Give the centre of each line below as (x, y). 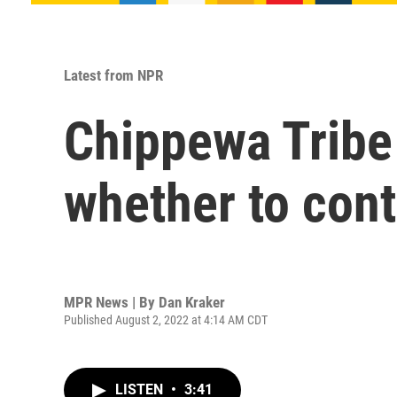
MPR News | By (111, 302)
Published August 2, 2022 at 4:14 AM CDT (166, 319)
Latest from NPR (113, 75)
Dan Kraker (192, 302)
